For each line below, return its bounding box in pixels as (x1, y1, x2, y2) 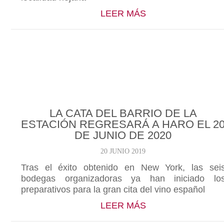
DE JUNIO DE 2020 (74, 129, 172, 141)
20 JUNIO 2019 (100, 147, 146, 155)
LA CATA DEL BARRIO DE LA (49, 107, 197, 119)
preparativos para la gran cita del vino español (21, 184, 205, 194)
